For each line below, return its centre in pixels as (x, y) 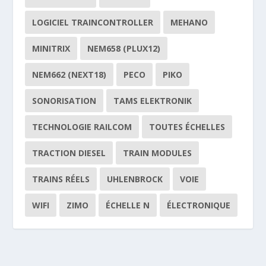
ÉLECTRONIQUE (199, 205)
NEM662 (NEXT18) (69, 74)
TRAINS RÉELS (61, 179)
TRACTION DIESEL (69, 153)
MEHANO (189, 22)
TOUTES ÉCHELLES (187, 126)
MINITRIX (51, 48)
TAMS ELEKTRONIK (153, 100)
